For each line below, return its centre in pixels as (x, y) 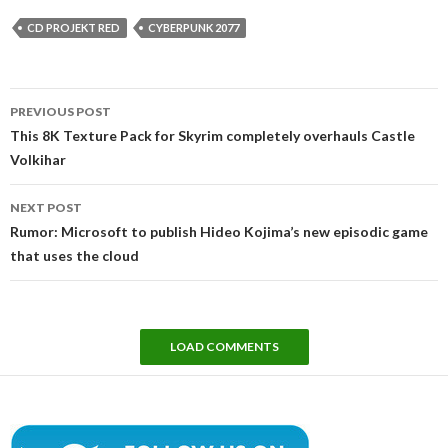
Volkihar (38, 159)
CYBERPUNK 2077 (193, 27)
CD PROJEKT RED (73, 27)
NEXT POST (46, 207)
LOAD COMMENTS (224, 346)
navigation (66, 125)
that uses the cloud (74, 255)
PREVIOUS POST (60, 111)
